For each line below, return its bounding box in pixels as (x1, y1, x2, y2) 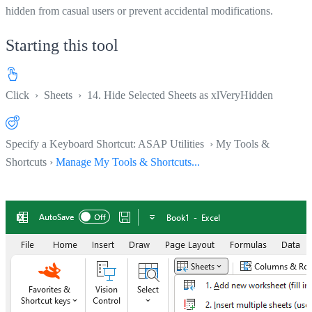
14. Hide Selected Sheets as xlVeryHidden (87, 88, 273, 101)
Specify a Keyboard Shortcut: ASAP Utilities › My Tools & (6, 137, 270, 150)
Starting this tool (6, 36, 118, 54)
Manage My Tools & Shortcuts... (56, 155, 200, 168)
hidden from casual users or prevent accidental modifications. (6, 4, 273, 17)
